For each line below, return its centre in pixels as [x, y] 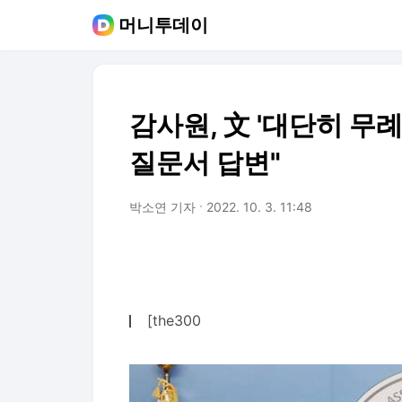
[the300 [174, 321]
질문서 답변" [205, 162]
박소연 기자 [162, 207]
